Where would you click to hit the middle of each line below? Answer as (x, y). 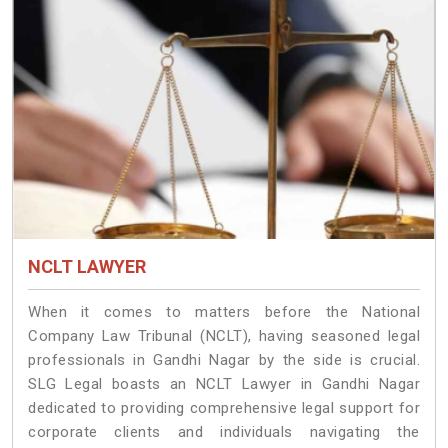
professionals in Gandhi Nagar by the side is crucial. (224, 359)
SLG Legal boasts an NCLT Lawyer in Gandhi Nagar (224, 383)
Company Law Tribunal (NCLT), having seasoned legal (224, 335)
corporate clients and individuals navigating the (224, 431)
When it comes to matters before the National (224, 311)
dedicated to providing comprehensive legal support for (224, 407)
